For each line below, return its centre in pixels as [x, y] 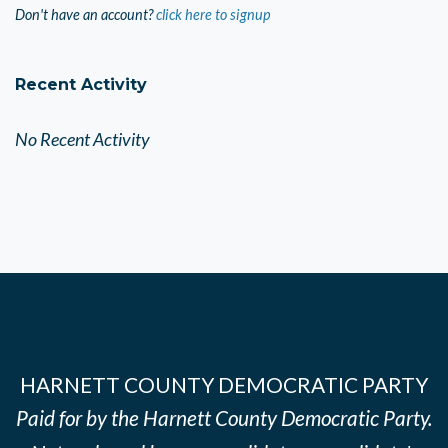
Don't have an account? [84, 15]
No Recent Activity [82, 139]
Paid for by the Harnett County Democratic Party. [224, 418]
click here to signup [213, 15]
